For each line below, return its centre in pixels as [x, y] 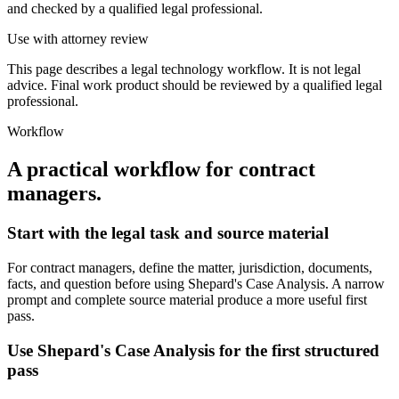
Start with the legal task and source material [168, 233]
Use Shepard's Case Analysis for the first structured [193, 350]
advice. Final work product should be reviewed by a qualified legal [195, 85]
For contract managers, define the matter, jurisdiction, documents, [190, 268]
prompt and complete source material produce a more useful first [187, 300]
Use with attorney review [78, 39]
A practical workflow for [123, 170]
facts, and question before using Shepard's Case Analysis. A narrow [196, 284]
